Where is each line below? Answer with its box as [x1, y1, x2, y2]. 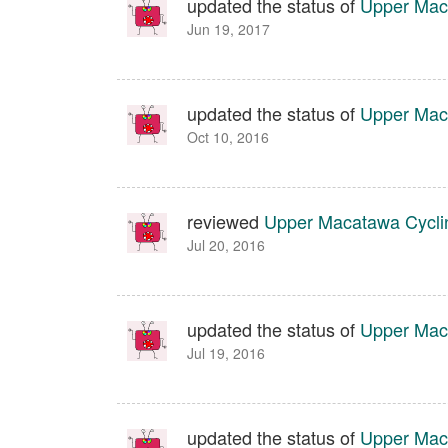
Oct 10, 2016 [187, 127, 269, 147]
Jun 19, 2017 [187, 19, 270, 39]
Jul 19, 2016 [187, 343, 265, 363]
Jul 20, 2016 [187, 235, 265, 255]
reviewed [187, 208, 264, 234]
